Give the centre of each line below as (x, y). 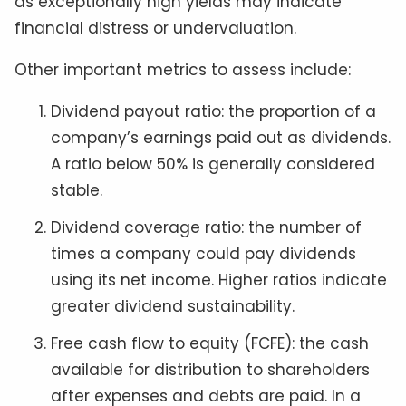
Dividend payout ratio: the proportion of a (213, 112)
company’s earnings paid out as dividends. (221, 138)
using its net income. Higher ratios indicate (219, 280)
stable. (77, 191)
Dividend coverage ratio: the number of (206, 228)
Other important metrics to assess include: (183, 70)
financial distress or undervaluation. (155, 29)
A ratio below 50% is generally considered (213, 164)
